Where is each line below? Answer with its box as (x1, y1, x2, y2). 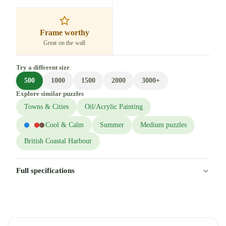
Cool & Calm (45, 121, 84, 129)
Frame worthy (39, 28, 89, 37)
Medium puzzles (140, 121, 187, 129)
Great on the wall (43, 39, 86, 46)
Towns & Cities (24, 102, 69, 110)
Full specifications (16, 166, 75, 175)
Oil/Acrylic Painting (85, 102, 143, 110)
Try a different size (16, 63, 70, 71)
